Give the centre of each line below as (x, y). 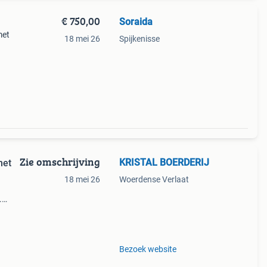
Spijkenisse (139, 39)
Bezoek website (148, 249)
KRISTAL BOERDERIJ (164, 162)
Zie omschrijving (60, 162)
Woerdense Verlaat (154, 179)
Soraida (136, 22)
